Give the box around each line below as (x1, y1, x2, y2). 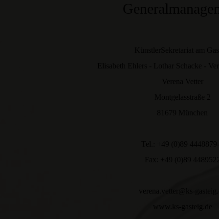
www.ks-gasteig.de (153, 202, 212, 211)
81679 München (157, 109, 208, 117)
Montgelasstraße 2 (154, 93, 211, 101)
